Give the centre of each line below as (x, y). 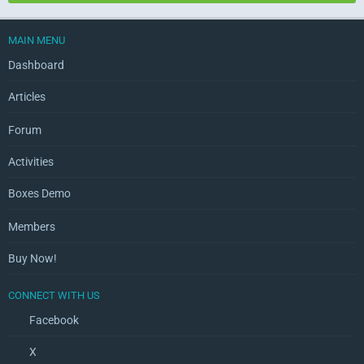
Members (32, 227)
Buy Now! (32, 258)
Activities (31, 162)
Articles (27, 97)
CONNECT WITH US (54, 295)
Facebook (53, 320)
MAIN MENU (37, 40)
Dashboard (36, 65)
